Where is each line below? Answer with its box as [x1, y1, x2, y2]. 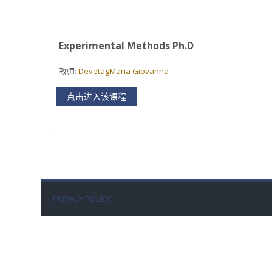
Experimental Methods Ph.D [59, 38, 194, 52]
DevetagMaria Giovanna [78, 65, 169, 76]
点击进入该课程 [67, 90, 127, 103]
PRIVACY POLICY [53, 193, 111, 205]
